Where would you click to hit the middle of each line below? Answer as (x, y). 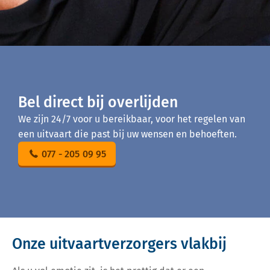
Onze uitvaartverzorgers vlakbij (119, 244)
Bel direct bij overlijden (98, 102)
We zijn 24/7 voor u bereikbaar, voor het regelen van (132, 119)
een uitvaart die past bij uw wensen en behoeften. (127, 134)
